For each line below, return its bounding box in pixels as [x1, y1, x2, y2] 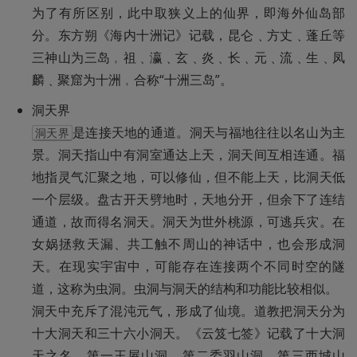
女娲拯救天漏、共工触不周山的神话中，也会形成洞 [32, 234, 345, 253]
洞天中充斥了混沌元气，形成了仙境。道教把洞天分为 [32, 301, 345, 320]
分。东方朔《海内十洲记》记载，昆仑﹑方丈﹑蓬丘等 [32, 25, 345, 44]
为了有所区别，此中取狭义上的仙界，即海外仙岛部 [32, 3, 345, 22]
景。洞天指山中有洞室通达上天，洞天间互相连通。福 [32, 145, 345, 163]
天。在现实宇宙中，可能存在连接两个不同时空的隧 [32, 257, 345, 275]
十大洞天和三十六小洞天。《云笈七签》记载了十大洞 [32, 324, 345, 342]
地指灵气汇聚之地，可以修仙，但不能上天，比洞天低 [32, 167, 345, 186]
